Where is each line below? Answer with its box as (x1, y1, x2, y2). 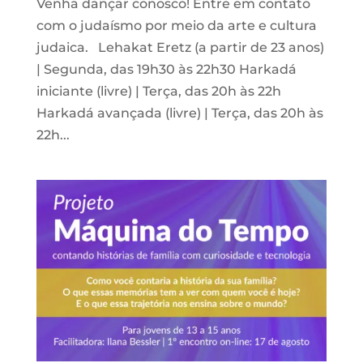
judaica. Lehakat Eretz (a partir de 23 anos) (36, 39, 324, 55)
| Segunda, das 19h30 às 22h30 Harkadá (36, 61, 297, 77)
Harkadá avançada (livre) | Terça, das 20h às (36, 105, 323, 121)
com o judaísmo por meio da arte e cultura (36, 17, 317, 33)
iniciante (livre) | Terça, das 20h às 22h (36, 83, 281, 99)
